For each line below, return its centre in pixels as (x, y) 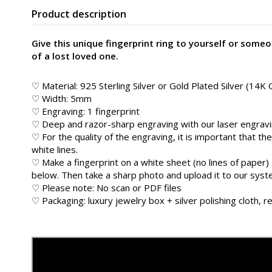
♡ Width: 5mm (62, 98)
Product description (79, 14)
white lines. (55, 149)
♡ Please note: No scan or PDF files (107, 188)
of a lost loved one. (75, 56)
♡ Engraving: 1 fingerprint (86, 111)
